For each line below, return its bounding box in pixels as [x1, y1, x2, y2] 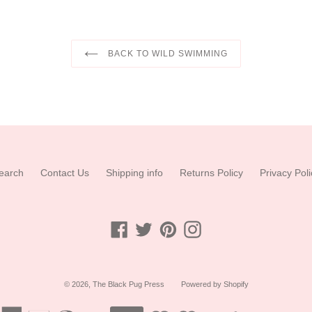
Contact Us [40, 166, 89, 178]
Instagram [201, 221, 245, 233]
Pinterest [176, 221, 215, 233]
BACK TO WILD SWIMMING [105, 49, 228, 59]
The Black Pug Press [92, 279, 164, 288]
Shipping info [105, 166, 163, 178]
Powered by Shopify [180, 279, 249, 288]
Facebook [127, 221, 171, 233]
